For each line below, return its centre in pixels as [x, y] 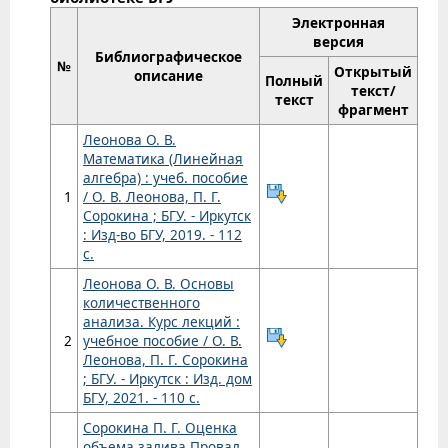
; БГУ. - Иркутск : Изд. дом [167, 379]
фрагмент [373, 110]
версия [338, 42]
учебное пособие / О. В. [162, 341]
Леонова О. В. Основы [158, 284]
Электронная [338, 23]
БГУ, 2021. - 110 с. [141, 398]
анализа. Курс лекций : [161, 322]
